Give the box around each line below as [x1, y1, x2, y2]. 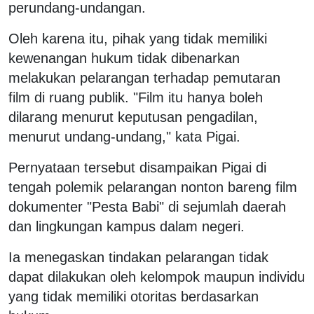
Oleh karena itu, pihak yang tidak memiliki [8, 31, 267, 47]
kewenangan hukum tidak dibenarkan [8, 50, 240, 67]
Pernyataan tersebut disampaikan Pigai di [8, 160, 266, 176]
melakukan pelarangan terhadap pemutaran [8, 70, 280, 86]
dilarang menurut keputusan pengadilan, [8, 109, 258, 125]
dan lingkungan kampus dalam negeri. [8, 219, 245, 235]
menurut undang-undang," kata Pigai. [8, 129, 240, 145]
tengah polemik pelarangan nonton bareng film [8, 179, 297, 196]
